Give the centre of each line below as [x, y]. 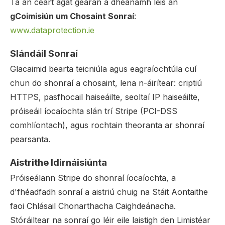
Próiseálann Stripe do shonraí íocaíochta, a [93, 178]
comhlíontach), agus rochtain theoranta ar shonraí [107, 125]
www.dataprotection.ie [52, 30]
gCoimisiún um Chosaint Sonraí [72, 16]
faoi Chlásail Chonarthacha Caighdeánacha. [93, 206]
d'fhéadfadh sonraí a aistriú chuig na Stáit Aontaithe [109, 192]
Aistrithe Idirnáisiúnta [59, 162]
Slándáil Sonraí [44, 53]
